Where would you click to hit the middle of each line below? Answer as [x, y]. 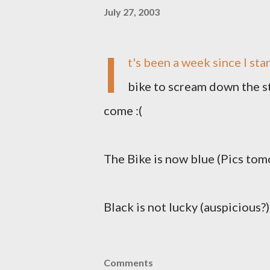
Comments [128, 262]
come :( [123, 110]
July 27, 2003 [132, 11]
